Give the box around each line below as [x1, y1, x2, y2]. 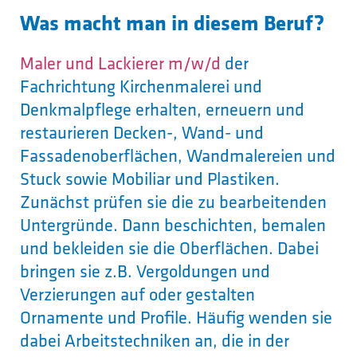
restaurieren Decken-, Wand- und [20, 120, 264, 146]
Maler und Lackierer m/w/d [20, 50, 221, 76]
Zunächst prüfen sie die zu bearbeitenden [20, 189, 327, 215]
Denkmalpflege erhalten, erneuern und [20, 96, 304, 123]
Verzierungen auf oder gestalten [20, 281, 255, 308]
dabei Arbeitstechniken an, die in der [20, 328, 289, 354]
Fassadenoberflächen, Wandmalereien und [20, 143, 335, 169]
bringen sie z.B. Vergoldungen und [20, 258, 270, 284]
